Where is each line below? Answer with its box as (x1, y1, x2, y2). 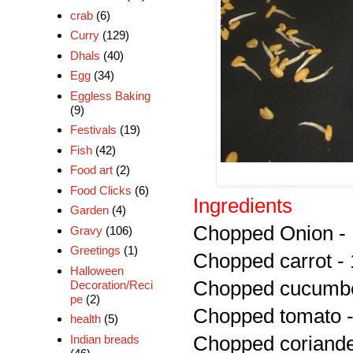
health (69, 312, 101, 326)
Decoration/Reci (69, 277, 153, 292)
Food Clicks (69, 183, 132, 197)
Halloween (69, 263, 124, 277)
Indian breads (69, 332, 139, 346)
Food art (69, 163, 113, 177)
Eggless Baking (69, 88, 150, 102)
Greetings (69, 243, 121, 258)
